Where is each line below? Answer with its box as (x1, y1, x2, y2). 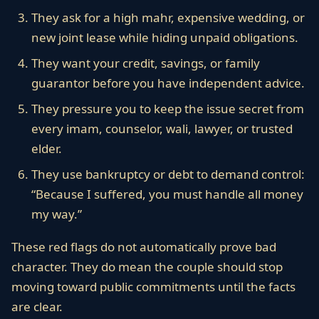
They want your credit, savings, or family (31, 55, 260, 71)
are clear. (11, 298, 63, 315)
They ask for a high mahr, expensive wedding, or (31, 9, 305, 26)
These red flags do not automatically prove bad (11, 239, 276, 255)
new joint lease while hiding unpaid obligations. (31, 29, 298, 46)
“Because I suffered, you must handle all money (31, 186, 303, 202)
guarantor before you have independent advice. (31, 75, 305, 91)
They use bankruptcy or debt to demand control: (31, 166, 305, 182)
